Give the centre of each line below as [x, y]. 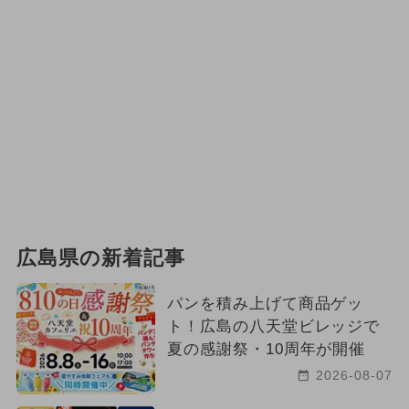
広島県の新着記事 [100, 258]
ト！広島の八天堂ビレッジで [273, 326]
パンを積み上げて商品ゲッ [265, 303]
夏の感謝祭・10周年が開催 [266, 349]
